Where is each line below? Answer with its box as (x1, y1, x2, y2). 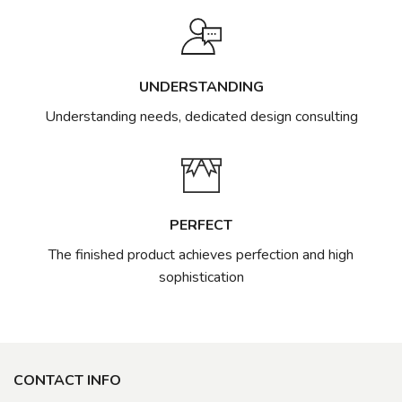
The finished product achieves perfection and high (48, 244, 354, 265)
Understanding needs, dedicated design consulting (44, 106, 358, 127)
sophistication (158, 267, 244, 287)
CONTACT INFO (13, 370, 121, 390)
